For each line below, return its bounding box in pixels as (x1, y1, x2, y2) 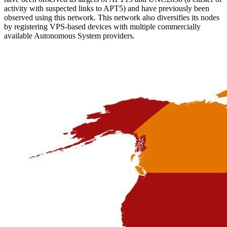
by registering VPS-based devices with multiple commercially (4, 22, 201, 31)
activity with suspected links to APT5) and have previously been (4, 4, 209, 13)
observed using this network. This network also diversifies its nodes (4, 13, 219, 22)
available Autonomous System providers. (4, 31, 135, 40)
